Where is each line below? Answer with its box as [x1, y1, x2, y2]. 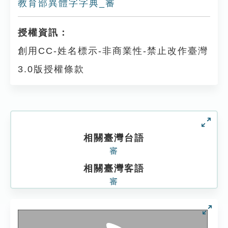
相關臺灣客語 [83, 163, 145, 174]
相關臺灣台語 [83, 133, 145, 143]
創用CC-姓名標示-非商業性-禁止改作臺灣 [18, 46, 208, 56]
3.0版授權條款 [18, 64, 84, 74]
